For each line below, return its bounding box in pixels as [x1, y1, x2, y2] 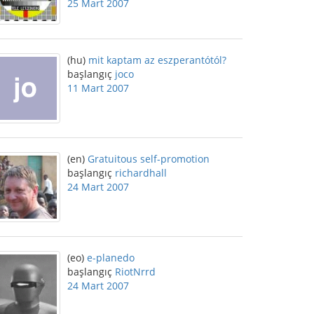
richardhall [115, 166, 167, 179]
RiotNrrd [115, 265, 156, 278]
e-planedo [87, 251, 135, 264]
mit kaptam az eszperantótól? [88, 53, 226, 67]
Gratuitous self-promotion [88, 152, 210, 165]
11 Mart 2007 [67, 81, 129, 95]
